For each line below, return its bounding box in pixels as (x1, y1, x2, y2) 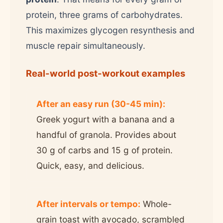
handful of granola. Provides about (36, 129, 176, 140)
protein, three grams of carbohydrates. (26, 9, 183, 20)
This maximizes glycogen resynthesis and (26, 24, 195, 35)
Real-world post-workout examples (26, 67, 185, 79)
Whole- (140, 198, 172, 209)
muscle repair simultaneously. (26, 40, 145, 51)
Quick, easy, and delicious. (36, 160, 144, 171)
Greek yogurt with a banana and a (36, 113, 175, 124)
